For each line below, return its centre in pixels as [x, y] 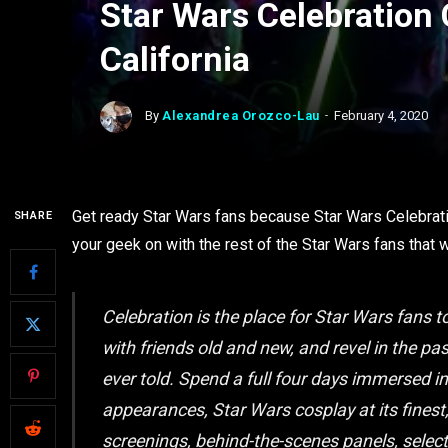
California [175, 59]
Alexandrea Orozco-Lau [241, 116]
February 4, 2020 [380, 116]
